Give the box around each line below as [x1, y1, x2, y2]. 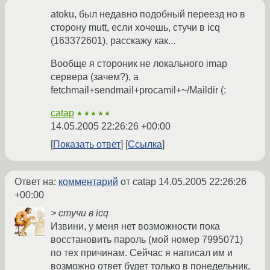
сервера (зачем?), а [51, 72, 139, 83]
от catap [118, 177, 159, 187]
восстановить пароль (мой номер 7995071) [51, 234, 243, 245]
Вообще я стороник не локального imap [51, 58, 227, 69]
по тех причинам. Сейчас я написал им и [51, 248, 233, 259]
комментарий [58, 177, 118, 187]
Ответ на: [14, 177, 58, 187]
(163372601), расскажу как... [51, 36, 175, 46]
